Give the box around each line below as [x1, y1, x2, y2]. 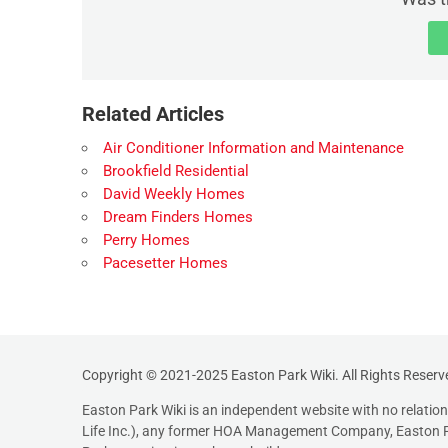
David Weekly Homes [103, 184, 245, 203]
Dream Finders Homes [103, 207, 253, 226]
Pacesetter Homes [103, 253, 228, 272]
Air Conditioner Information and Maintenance [103, 138, 404, 157]
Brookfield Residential [103, 161, 249, 180]
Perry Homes [103, 230, 190, 249]
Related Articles [82, 101, 224, 126]
